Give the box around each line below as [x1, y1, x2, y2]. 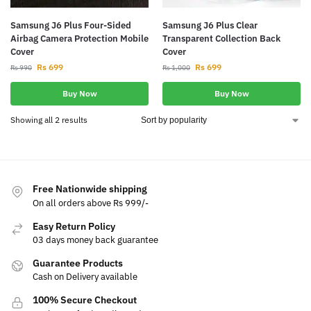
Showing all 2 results [10, 115, 87, 126]
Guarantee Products [33, 256, 123, 269]
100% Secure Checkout [33, 294, 137, 307]
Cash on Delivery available [33, 271, 137, 283]
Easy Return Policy [33, 219, 115, 233]
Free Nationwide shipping [33, 183, 147, 196]
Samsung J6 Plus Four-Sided [10, 19, 131, 32]
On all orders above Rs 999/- [33, 196, 149, 209]
